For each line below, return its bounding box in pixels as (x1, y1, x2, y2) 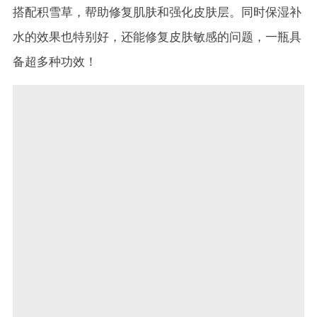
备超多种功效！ (13, 54, 97, 69)
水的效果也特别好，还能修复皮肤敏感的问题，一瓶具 (13, 30, 301, 45)
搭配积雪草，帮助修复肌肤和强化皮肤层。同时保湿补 (13, 5, 301, 20)
